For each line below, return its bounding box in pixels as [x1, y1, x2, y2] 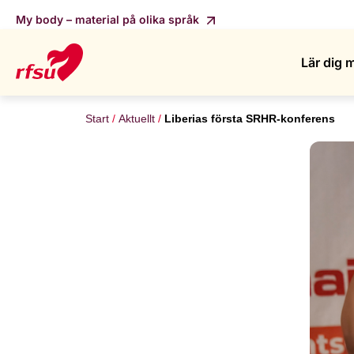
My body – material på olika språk [16, 12, 202, 26]
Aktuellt [119, 112, 155, 125]
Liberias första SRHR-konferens [164, 112, 335, 125]
